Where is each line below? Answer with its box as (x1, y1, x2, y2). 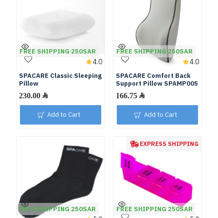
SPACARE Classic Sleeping (19, 71, 102, 80)
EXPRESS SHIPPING (139, 139, 199, 148)
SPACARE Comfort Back (115, 71, 191, 80)
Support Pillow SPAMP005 (115, 78, 198, 88)
